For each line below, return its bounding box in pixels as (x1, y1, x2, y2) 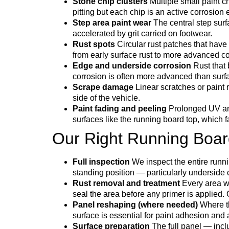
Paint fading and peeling (73, 104, 167, 113)
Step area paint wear (73, 18, 151, 28)
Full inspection (73, 157, 130, 167)
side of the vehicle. (73, 94, 140, 103)
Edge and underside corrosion (73, 61, 191, 71)
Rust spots (73, 40, 115, 49)
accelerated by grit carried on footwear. (73, 29, 212, 38)
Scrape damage (73, 83, 133, 92)
